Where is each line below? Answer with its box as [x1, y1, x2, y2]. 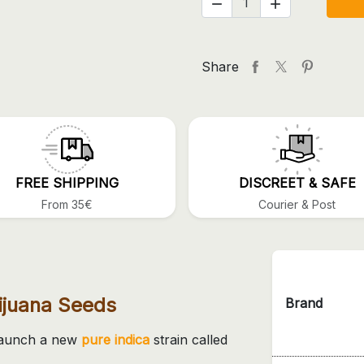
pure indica [81, 331, 149, 348]
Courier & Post [258, 197, 336, 211]
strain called [149, 331, 227, 348]
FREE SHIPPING [15, 174, 119, 191]
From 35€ [41, 197, 93, 211]
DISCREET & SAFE [238, 174, 356, 191]
